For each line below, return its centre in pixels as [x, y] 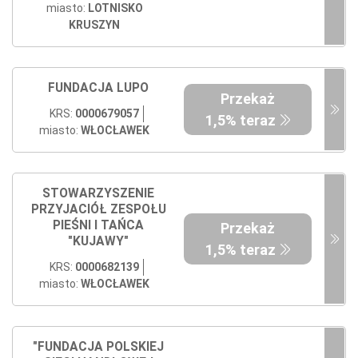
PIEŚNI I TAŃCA [98, 225]
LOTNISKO [115, 8]
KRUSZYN [94, 25]
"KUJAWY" [98, 241]
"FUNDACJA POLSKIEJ [98, 346]
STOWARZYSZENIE [98, 193]
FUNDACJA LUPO [98, 88]
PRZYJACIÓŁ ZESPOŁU [98, 209]
